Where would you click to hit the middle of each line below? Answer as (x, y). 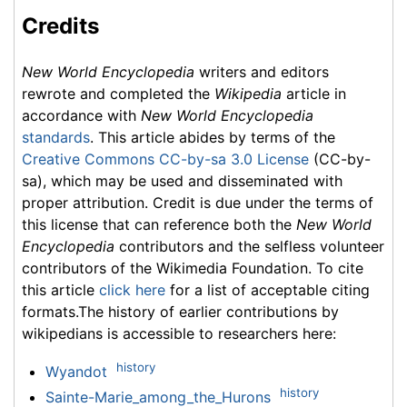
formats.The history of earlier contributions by (180, 311)
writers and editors (262, 71)
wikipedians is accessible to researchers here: (179, 333)
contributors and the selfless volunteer (249, 246)
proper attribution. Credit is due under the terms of (198, 202)
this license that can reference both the (159, 224)
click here (132, 289)
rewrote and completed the (118, 93)
